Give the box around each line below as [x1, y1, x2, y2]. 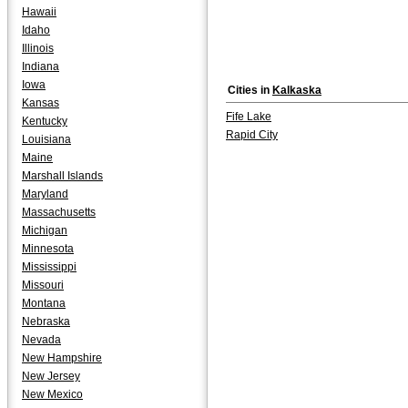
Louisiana [22, 133, 71, 146]
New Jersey [22, 370, 80, 382]
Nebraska [22, 315, 70, 328]
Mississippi [22, 260, 76, 273]
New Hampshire [22, 352, 102, 364]
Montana [22, 297, 66, 310]
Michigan [22, 224, 67, 237]
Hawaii [22, 5, 56, 18]
